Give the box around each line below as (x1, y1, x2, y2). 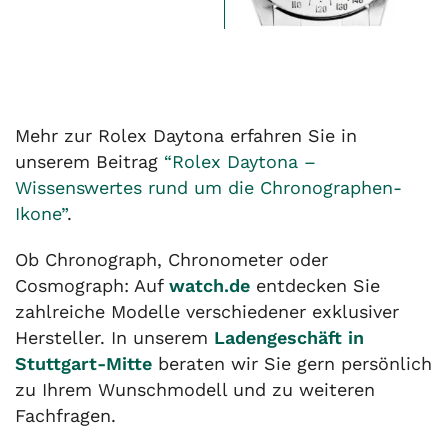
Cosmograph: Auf (15, 274, 169, 296)
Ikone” (15, 202, 67, 224)
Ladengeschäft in (214, 326, 364, 348)
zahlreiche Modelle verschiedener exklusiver (15, 300, 399, 322)
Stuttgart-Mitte (15, 352, 152, 374)
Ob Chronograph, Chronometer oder (15, 248, 328, 270)
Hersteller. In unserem (15, 326, 214, 348)
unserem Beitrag (15, 150, 164, 172)
